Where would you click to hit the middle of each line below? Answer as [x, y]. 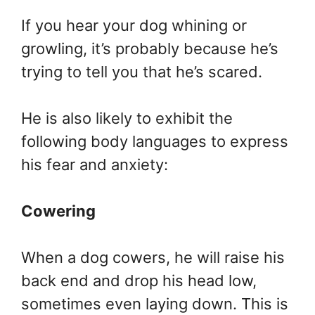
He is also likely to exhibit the [127, 118]
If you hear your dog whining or [134, 25]
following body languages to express [155, 141]
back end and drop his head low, [139, 281]
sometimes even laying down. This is [155, 304]
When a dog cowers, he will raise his [153, 257]
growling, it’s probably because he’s [150, 49]
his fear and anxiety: [95, 165]
